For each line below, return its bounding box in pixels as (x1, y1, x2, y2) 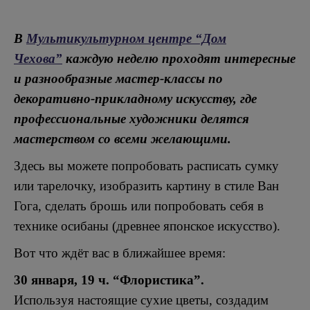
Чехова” (14, 51, 62, 66)
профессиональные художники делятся (14, 111, 249, 126)
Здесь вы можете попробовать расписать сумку (14, 158, 279, 173)
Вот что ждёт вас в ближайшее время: (14, 246, 226, 260)
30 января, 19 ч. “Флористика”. (14, 273, 204, 287)
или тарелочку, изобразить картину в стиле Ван (14, 179, 279, 193)
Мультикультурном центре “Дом (26, 31, 226, 46)
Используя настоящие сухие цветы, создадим (14, 293, 268, 307)
